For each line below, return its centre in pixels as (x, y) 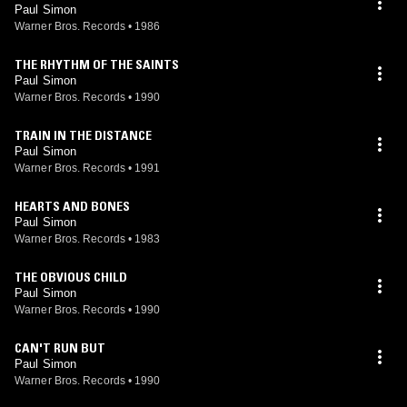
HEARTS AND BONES (72, 206)
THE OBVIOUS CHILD (71, 277)
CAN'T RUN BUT (60, 348)
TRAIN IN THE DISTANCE (83, 135)
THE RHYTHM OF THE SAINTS (97, 65)
